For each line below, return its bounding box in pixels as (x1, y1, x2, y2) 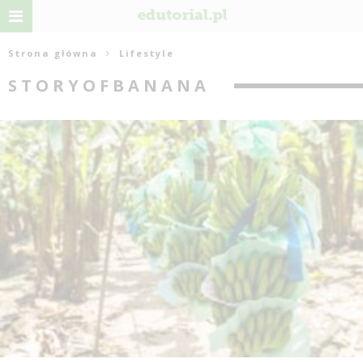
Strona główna (8, 47, 98, 59)
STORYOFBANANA (8, 75, 210, 96)
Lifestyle (119, 47, 174, 59)
